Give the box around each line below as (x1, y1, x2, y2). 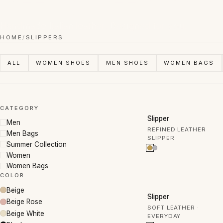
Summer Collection (6, 140, 67, 148)
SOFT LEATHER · (147, 204, 199, 211)
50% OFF (155, 110, 185, 117)
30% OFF (155, 188, 185, 195)
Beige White (6, 209, 44, 218)
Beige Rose (6, 198, 42, 206)
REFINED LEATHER (147, 126, 206, 133)
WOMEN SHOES (36, 59, 91, 66)
